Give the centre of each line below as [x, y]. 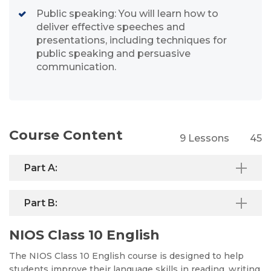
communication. [76, 67]
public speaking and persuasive [113, 54]
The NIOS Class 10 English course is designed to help [126, 256]
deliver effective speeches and [111, 27]
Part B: [41, 203]
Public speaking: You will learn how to [127, 14]
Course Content [66, 135]
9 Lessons [204, 138]
